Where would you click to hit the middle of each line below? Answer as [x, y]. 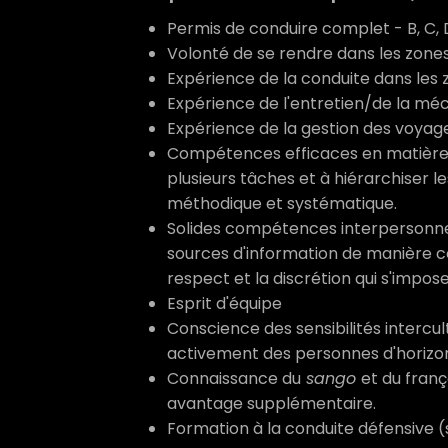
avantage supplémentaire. [271, 403]
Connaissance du [234, 378]
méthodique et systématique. [282, 203]
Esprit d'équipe [224, 303]
